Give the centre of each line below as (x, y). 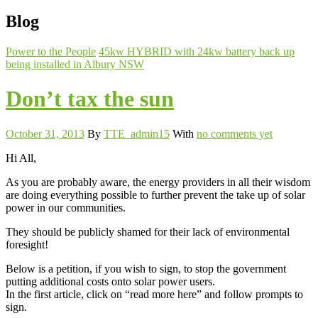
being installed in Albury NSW (75, 64)
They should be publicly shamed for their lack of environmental (148, 231)
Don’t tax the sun (90, 99)
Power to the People (51, 51)
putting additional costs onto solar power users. (110, 281)
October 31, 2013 (45, 133)
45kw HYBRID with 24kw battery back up (197, 51)
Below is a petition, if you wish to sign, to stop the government (146, 268)
